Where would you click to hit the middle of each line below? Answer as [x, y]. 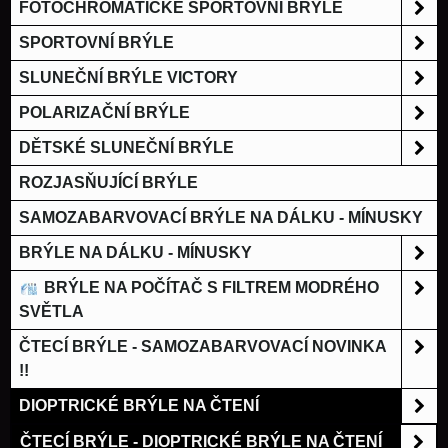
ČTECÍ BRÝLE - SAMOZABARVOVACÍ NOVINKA [203, 347]
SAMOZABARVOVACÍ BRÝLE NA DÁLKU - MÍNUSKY [221, 218]
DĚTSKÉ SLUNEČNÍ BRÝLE [126, 148]
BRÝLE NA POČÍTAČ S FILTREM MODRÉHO [209, 288]
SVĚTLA [51, 312]
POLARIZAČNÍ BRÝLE [104, 113]
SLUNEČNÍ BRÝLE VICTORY [128, 78]
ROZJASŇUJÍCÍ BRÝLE [108, 183]
